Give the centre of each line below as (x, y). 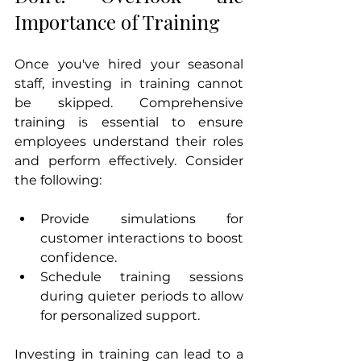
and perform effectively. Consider (129, 161)
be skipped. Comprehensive (129, 103)
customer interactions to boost (142, 239)
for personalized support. (120, 316)
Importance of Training (117, 22)
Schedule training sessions (142, 277)
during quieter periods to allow (142, 297)
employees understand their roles (129, 142)
